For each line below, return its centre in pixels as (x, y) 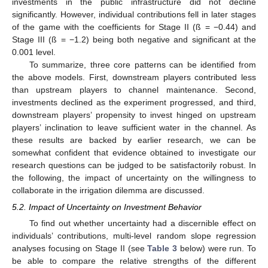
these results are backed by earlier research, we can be (134, 140)
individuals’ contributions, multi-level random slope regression (134, 236)
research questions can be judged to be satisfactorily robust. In (134, 165)
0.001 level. (34, 52)
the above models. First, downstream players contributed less (134, 77)
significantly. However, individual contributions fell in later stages (134, 14)
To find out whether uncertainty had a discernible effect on (142, 223)
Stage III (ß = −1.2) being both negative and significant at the (134, 39)
